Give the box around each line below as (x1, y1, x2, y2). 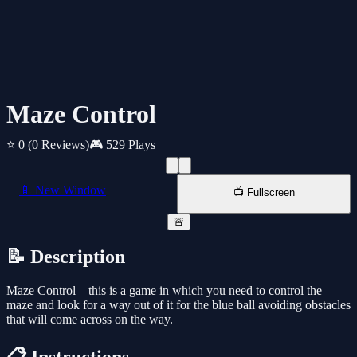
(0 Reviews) (28, 138, 89, 152)
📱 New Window (19, 183, 106, 198)
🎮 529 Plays (89, 138, 155, 152)
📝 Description (6, 246, 125, 268)
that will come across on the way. (6, 312, 173, 327)
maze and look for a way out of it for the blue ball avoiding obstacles (6, 298, 351, 312)
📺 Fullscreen (233, 186, 295, 199)
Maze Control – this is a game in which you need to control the (6, 284, 322, 298)
